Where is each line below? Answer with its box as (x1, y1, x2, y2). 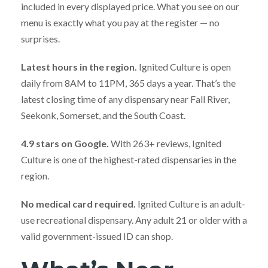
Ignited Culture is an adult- (136, 197, 245, 209)
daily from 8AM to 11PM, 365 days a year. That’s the (21, 77, 236, 89)
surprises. (21, 32, 60, 44)
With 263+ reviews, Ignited (109, 137, 221, 149)
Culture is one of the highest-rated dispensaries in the (21, 153, 236, 165)
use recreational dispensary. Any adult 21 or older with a (21, 214, 247, 226)
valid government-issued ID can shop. (21, 230, 173, 242)
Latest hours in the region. (21, 60, 137, 72)
